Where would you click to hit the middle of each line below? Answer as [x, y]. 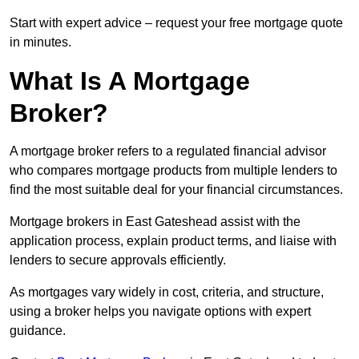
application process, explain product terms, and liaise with [173, 241]
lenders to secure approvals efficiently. [118, 260]
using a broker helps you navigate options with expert [160, 312]
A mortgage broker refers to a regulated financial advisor [168, 151]
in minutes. [40, 42]
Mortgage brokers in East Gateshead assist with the [155, 222]
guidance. [38, 331]
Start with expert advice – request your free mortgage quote [176, 23]
